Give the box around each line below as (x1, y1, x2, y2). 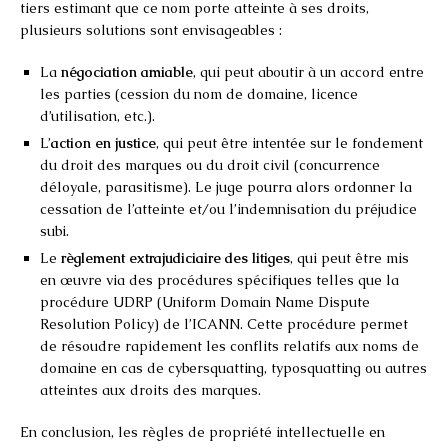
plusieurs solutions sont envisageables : (20, 20, 282, 39)
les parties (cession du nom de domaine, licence (40, 84, 358, 103)
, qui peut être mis (290, 248, 409, 267)
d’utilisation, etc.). (40, 106, 155, 125)
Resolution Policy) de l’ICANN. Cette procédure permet (40, 314, 408, 333)
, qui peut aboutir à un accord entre (193, 62, 424, 81)
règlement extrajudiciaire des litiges (61, 248, 290, 267)
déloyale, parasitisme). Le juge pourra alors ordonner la (40, 177, 412, 196)
